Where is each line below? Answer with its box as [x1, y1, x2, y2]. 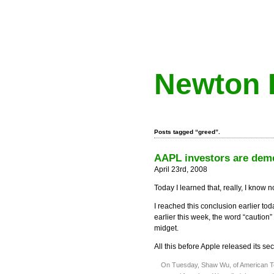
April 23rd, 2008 [154, 165, 207, 174]
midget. [154, 224, 179, 232]
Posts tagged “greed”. [154, 128, 220, 135]
